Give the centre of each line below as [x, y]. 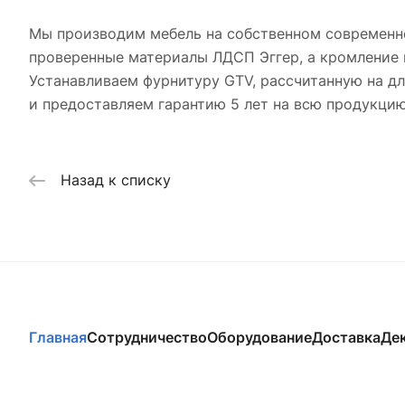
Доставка [346, 338]
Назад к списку [116, 180]
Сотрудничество [147, 338]
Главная [58, 338]
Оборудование [259, 338]
